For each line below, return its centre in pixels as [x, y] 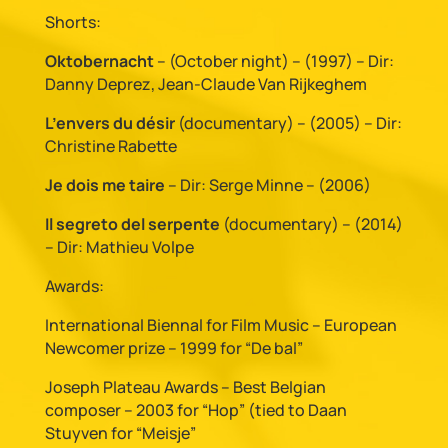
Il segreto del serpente [132, 224]
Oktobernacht [99, 61]
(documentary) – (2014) [311, 224]
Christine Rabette [110, 146]
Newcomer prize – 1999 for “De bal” [173, 348]
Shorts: [72, 22]
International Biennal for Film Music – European [220, 325]
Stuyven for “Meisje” [120, 433]
